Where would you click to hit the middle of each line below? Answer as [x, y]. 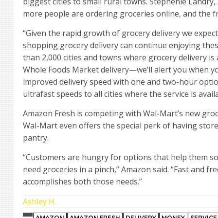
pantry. [36, 138]
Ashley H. [39, 201]
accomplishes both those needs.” [82, 182]
